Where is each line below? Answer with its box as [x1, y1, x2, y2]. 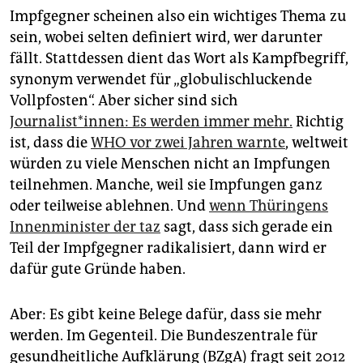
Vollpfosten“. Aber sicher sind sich [10, 92, 237, 110]
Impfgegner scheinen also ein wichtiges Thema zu [10, 7, 346, 26]
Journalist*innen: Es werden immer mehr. [10, 113, 293, 131]
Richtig [293, 113, 344, 131]
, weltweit [285, 134, 348, 152]
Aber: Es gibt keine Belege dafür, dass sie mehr [10, 305, 322, 324]
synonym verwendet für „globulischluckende [10, 70, 312, 89]
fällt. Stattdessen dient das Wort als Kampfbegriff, [10, 49, 348, 68]
